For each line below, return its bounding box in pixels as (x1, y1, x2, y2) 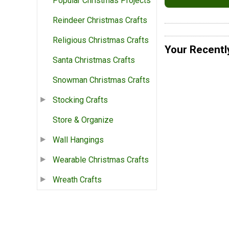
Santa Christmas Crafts (53, 55, 135, 65)
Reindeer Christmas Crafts (53, 15, 147, 26)
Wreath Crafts (53, 175, 102, 185)
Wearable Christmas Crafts (53, 155, 149, 165)
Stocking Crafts (53, 95, 108, 105)
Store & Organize (53, 115, 113, 125)
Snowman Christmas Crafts (53, 75, 150, 85)
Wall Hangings (53, 135, 104, 145)
